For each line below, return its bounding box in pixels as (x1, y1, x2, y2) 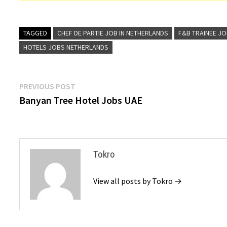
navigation (19, 98, 85, 117)
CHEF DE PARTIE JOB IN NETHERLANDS (57, 28, 169, 37)
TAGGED (23, 28, 48, 37)
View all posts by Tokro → (93, 176, 182, 186)
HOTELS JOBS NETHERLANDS (23, 43, 109, 52)
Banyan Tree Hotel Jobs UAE (19, 94, 143, 106)
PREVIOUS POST (19, 81, 76, 91)
